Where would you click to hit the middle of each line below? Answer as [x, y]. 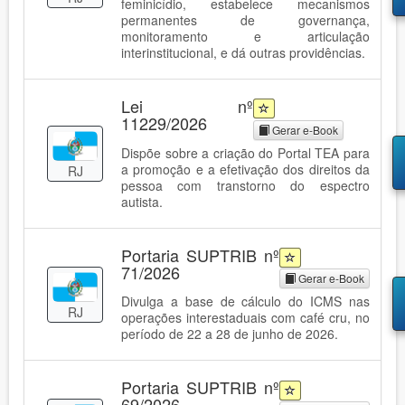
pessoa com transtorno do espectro [245, 185]
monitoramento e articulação [245, 37]
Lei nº [187, 106]
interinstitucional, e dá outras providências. [243, 53]
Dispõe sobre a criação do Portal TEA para [245, 152]
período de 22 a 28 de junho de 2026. [230, 334]
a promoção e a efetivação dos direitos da [245, 169]
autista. [142, 201]
